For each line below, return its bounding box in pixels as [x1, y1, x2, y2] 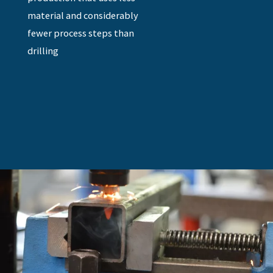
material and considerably [27, 9, 139, 22]
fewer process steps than [27, 27, 135, 40]
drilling [27, 44, 59, 57]
